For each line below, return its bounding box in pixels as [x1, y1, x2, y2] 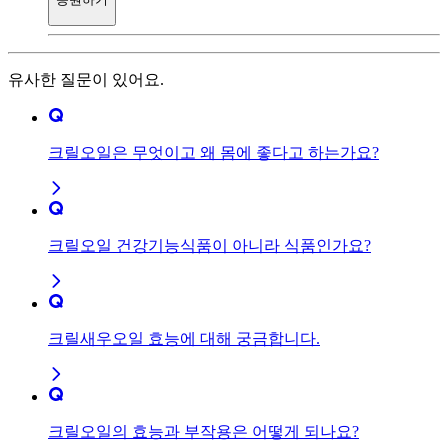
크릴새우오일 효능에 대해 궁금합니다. [48, 329, 320, 347]
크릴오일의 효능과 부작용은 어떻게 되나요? [48, 422, 359, 440]
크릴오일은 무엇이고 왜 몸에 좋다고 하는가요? [48, 143, 379, 161]
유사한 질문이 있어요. [8, 70, 164, 88]
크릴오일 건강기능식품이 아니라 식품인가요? [48, 236, 371, 254]
